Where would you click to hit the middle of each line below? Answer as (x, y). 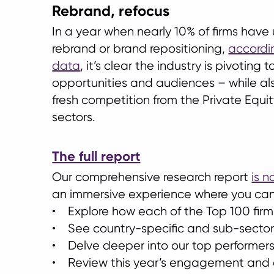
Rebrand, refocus (111, 11)
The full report (96, 156)
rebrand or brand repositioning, (140, 49)
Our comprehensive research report (152, 177)
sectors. (74, 117)
